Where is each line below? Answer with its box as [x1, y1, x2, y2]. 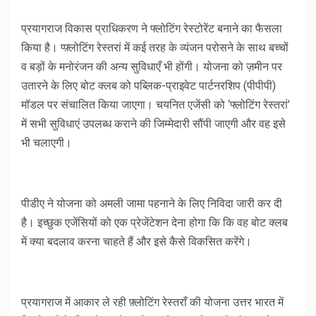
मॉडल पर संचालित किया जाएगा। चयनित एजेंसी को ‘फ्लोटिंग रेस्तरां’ [21, 98, 290, 112]
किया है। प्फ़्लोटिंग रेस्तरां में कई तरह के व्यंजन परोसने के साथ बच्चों [21, 41, 288, 55]
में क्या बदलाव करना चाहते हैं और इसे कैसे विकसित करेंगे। [21, 235, 252, 249]
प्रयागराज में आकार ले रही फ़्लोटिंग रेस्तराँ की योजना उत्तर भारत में [21, 296, 284, 310]
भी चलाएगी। [21, 136, 72, 150]
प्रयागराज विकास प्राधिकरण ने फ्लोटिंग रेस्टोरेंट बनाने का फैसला [21, 22, 282, 36]
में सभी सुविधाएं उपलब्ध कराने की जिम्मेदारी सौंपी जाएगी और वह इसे [21, 117, 286, 131]
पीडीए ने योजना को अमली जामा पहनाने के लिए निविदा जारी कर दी [21, 197, 282, 211]
